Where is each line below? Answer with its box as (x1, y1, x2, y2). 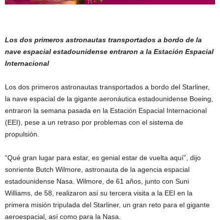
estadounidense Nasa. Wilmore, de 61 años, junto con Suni (5, 177, 189, 185)
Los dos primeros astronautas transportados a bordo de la (5, 35, 202, 44)
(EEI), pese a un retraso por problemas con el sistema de (5, 118, 183, 126)
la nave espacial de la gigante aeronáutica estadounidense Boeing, (5, 94, 213, 103)
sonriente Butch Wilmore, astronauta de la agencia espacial (5, 165, 190, 173)
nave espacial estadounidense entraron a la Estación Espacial (5, 47, 214, 55)
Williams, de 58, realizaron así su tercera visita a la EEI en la (5, 189, 192, 197)
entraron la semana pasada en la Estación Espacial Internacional (5, 106, 207, 114)
